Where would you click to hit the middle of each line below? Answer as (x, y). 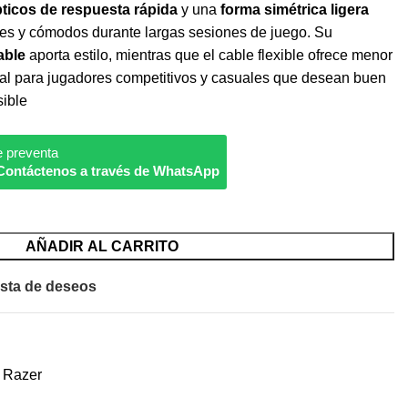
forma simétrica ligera (295, 10)
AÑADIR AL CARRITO (102, 246)
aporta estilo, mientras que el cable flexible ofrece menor (209, 55)
